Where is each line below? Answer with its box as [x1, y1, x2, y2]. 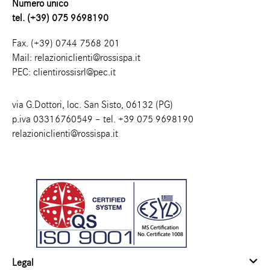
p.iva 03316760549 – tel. [12, 114, 118, 125]
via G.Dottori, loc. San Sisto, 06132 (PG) [12, 99, 173, 110]
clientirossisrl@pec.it [33, 67, 116, 78]
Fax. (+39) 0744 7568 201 [12, 38, 120, 49]
